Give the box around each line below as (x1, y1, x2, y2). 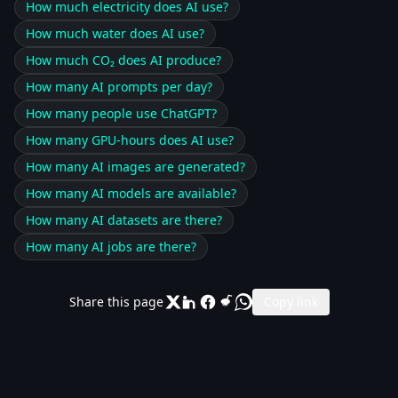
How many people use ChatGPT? (26, 105, 217, 122)
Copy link (263, 293, 318, 310)
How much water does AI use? (26, 25, 204, 42)
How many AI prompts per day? (26, 78, 212, 95)
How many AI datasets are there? (26, 211, 222, 228)
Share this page (68, 293, 163, 310)
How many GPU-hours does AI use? (26, 131, 234, 148)
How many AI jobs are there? (26, 238, 196, 255)
